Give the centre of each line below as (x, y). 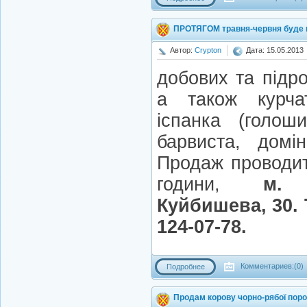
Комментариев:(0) (271, 266)
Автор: (182, 50)
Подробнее (185, 267)
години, (210, 185)
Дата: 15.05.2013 (275, 50)
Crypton (208, 50)
